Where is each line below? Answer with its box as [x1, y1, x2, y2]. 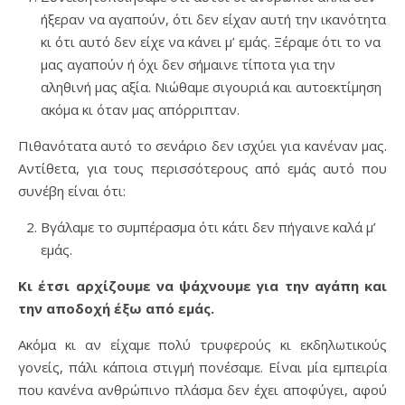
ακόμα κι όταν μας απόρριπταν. [41, 100, 240, 118]
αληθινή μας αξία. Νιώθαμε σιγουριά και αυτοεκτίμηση [41, 78, 381, 96]
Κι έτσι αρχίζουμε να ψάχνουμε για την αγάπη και [18, 277, 387, 295]
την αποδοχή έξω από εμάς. [18, 299, 214, 317]
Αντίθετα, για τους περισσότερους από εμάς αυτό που [18, 159, 387, 177]
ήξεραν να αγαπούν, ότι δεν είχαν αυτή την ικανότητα [41, 10, 386, 28]
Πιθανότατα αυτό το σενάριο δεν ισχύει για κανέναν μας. [18, 137, 387, 155]
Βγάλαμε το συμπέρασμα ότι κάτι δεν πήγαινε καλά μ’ [41, 218, 376, 236]
